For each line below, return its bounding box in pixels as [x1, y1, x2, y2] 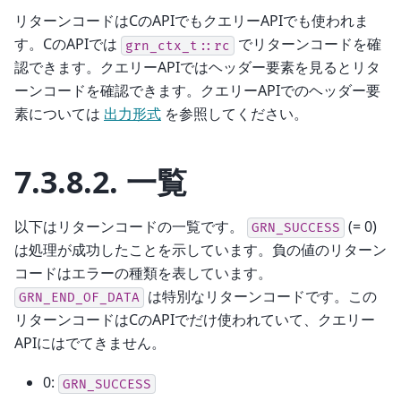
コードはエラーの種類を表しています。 [14, 262, 272, 283]
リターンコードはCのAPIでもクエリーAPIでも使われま [14, 11, 369, 31]
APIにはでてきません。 [14, 332, 166, 353]
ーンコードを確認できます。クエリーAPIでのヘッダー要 [14, 81, 380, 101]
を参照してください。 [161, 104, 308, 124]
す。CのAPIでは [14, 34, 121, 55]
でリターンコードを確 [235, 34, 381, 55]
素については [14, 104, 104, 124]
